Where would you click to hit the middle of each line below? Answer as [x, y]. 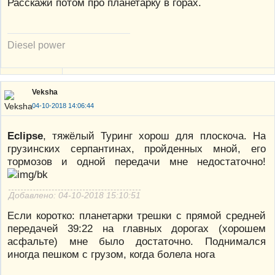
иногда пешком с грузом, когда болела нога [111, 254]
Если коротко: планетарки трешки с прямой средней [137, 215]
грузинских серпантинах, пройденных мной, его [137, 148]
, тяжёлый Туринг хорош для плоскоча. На [154, 135]
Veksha [45, 92]
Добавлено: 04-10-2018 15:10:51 [75, 195]
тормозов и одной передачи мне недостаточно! [137, 161]
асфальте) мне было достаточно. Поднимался [137, 241]
